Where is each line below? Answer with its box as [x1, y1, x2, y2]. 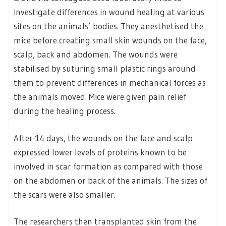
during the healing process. [14, 105, 116, 117]
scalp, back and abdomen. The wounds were [14, 49, 178, 60]
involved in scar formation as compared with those [14, 160, 203, 172]
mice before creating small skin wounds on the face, [14, 35, 207, 46]
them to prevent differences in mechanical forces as [14, 77, 206, 88]
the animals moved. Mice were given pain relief [14, 91, 186, 102]
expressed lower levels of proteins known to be [14, 146, 187, 157]
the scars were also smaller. [14, 189, 116, 200]
